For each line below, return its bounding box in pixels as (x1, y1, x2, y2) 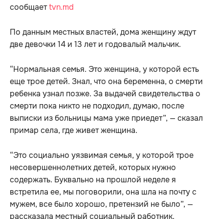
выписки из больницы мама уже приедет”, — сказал (10, 113, 203, 124)
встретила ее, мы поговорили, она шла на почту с (10, 187, 197, 197)
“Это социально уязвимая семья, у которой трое (10, 150, 194, 161)
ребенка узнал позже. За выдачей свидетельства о (10, 88, 200, 99)
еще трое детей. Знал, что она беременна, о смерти (10, 76, 203, 87)
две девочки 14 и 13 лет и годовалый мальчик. (10, 39, 181, 50)
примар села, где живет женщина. (10, 125, 137, 136)
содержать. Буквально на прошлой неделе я (10, 175, 176, 185)
